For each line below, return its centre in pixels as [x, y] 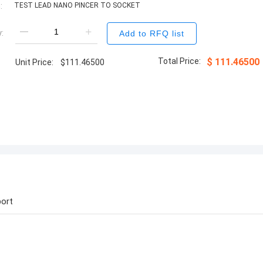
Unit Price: [34, 62]
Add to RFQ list [151, 33]
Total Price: [179, 61]
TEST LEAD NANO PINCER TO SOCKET [77, 5]
